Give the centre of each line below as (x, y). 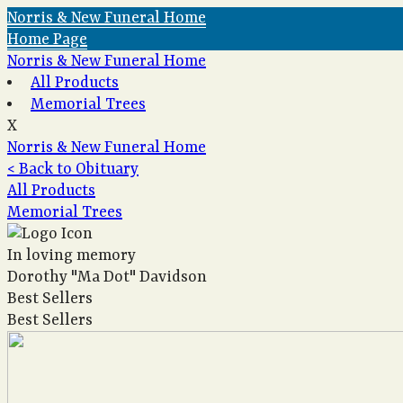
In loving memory (72, 255)
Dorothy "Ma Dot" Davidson (107, 277)
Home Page (47, 40)
